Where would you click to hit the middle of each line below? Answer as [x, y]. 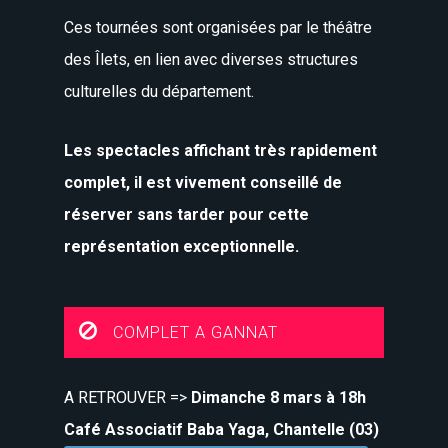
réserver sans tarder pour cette [187, 215]
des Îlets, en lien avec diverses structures [211, 60]
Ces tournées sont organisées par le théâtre [218, 28]
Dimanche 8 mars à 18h [279, 398]
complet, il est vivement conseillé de [203, 183]
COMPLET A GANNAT [195, 332]
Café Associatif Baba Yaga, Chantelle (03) [222, 430]
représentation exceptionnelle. [182, 247]
